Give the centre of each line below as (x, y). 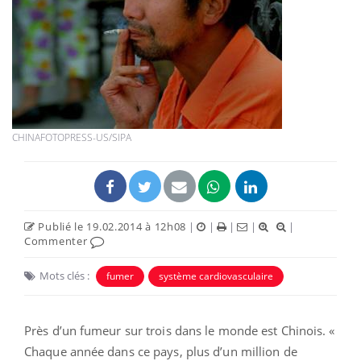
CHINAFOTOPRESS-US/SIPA (72, 137)
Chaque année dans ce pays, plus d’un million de (161, 351)
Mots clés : (64, 275)
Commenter (57, 241)
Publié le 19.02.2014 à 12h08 (111, 226)
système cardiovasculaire (216, 276)
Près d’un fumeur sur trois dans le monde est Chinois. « (180, 330)
